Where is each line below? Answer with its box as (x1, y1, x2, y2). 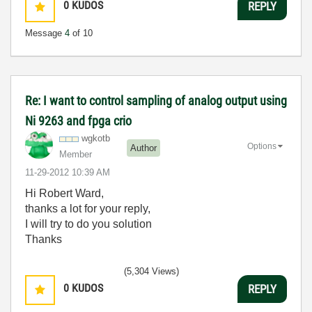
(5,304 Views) (124, 266, 179, 276)
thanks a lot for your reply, (25, 203, 150, 214)
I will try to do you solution (25, 218, 152, 230)
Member (59, 149, 92, 159)
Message (25, 28, 65, 38)
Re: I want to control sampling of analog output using (25, 93, 287, 108)
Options (247, 141, 276, 151)
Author (130, 142, 157, 153)
